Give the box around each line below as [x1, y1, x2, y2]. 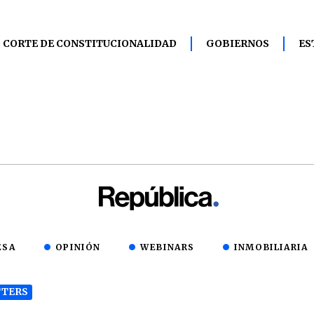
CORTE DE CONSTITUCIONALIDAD [3, 36, 177, 50]
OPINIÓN [55, 241, 101, 252]
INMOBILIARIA [234, 241, 308, 252]
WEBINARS [140, 241, 196, 252]
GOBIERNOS [206, 36, 269, 50]
